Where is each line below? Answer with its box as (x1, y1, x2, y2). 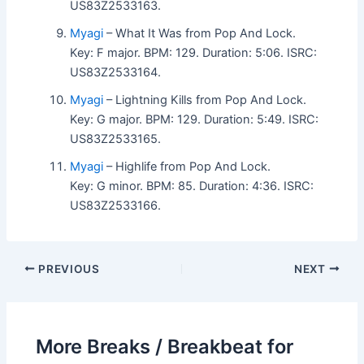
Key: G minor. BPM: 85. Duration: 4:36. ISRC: (70, 178, 314, 193)
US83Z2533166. (70, 197, 162, 213)
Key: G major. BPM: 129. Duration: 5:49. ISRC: (70, 111, 319, 127)
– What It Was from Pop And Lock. (103, 25, 297, 41)
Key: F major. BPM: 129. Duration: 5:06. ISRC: (70, 45, 318, 60)
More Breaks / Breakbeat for (36, 335, 294, 359)
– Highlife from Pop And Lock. (103, 158, 271, 174)
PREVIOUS (35, 262, 100, 275)
